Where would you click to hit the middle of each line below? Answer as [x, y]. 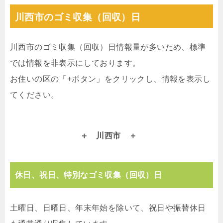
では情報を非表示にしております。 [75, 63]
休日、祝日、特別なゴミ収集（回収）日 [89, 175]
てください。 [35, 95]
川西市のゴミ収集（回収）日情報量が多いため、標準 [108, 47]
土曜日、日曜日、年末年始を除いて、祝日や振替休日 [108, 208]
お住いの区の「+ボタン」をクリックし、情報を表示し [110, 79]
